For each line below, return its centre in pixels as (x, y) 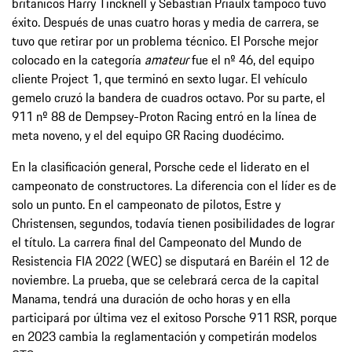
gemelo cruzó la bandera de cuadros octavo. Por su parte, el (169, 97)
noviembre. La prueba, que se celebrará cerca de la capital (165, 279)
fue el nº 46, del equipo (251, 59)
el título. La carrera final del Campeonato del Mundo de (157, 242)
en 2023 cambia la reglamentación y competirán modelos (164, 336)
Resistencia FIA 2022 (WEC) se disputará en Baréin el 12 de (170, 260)
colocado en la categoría (78, 59)
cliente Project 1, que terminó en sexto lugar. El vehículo (159, 78)
